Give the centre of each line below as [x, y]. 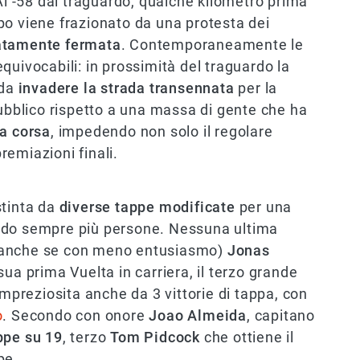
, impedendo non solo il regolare [162, 132]
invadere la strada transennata [126, 88]
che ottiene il [249, 337]
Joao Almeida [198, 316]
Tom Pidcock [157, 337]
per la [256, 88]
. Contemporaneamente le [213, 45]
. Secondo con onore [76, 316]
